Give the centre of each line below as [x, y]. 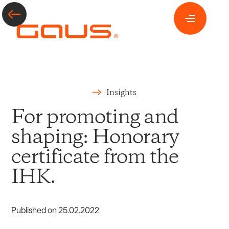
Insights [121, 93]
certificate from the [95, 158]
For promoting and [95, 118]
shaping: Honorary [95, 138]
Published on [35, 210]
